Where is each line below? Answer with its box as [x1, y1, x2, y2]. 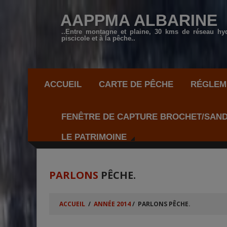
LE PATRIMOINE [61, 132, 127, 142]
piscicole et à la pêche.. [61, 34, 135, 42]
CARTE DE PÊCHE [99, 80, 173, 89]
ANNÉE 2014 [94, 200, 131, 208]
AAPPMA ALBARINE [72, 11, 217, 29]
